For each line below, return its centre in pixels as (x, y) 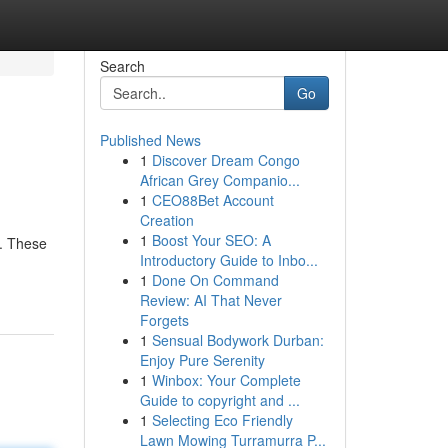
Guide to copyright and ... (219, 400)
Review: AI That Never (210, 300)
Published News (150, 140)
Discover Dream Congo (225, 160)
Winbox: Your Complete (226, 380)
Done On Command (215, 280)
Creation (166, 220)
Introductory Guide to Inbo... (228, 260)
